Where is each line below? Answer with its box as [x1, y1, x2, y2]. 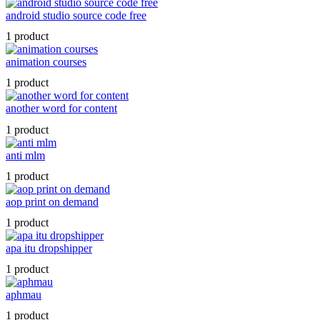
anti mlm [6, 149, 45, 161]
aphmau [6, 289, 41, 301]
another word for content [6, 102, 117, 115]
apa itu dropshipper [6, 241, 92, 254]
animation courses [6, 56, 86, 69]
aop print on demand [6, 195, 99, 208]
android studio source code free [6, 9, 146, 21]
